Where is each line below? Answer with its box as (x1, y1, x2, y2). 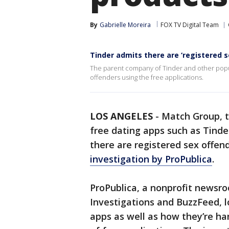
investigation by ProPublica (90, 153, 212, 165)
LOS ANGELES (90, 110, 153, 122)
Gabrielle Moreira (100, 20, 151, 29)
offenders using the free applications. (90, 73, 203, 82)
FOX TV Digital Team (161, 20, 219, 29)
